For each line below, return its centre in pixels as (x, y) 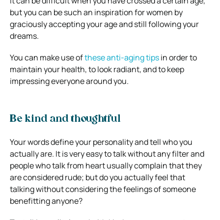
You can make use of (47, 57)
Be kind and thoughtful (65, 119)
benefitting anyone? (46, 201)
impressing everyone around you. (69, 81)
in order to (178, 57)
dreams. (24, 36)
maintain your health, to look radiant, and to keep (97, 69)
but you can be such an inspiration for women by (96, 12)
